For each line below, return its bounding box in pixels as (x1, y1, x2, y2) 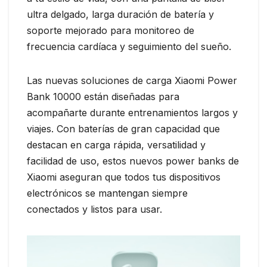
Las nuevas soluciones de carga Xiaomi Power (27, 74, 237, 87)
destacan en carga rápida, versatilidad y (27, 139, 206, 151)
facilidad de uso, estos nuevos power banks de (27, 155, 239, 167)
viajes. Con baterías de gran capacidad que (27, 123, 220, 135)
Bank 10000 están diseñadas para (27, 91, 179, 103)
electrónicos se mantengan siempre (27, 187, 188, 200)
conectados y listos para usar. (27, 203, 162, 216)
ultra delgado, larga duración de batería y (27, 8, 214, 21)
